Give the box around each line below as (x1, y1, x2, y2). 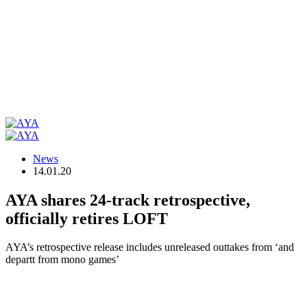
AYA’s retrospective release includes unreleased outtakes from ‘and (5, 241, 294, 254)
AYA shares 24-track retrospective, (5, 191, 250, 209)
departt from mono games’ (5, 254, 119, 266)
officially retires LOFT (5, 209, 168, 228)
